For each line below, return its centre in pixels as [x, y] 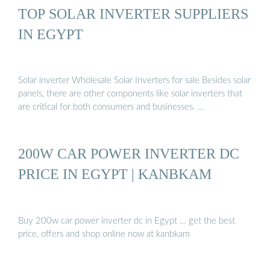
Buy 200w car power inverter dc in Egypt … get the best [127, 221]
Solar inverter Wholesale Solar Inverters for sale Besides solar [134, 81]
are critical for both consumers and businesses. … [111, 107]
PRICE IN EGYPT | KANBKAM [115, 174]
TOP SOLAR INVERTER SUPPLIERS [133, 13]
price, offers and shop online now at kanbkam [104, 234]
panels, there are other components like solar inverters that [130, 94]
